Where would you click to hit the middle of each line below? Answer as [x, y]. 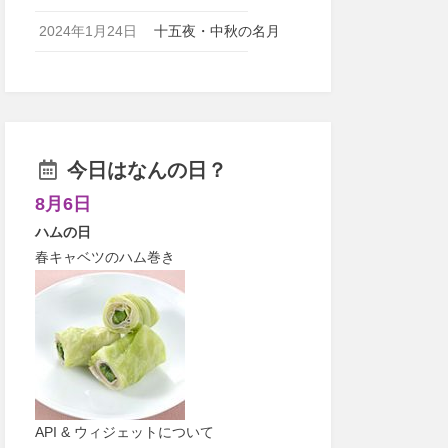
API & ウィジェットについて [124, 432]
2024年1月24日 [87, 31]
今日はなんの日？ [143, 170]
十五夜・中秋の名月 [217, 31]
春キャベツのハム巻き [104, 257]
